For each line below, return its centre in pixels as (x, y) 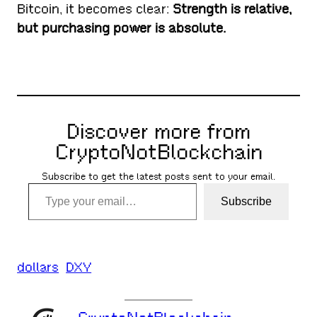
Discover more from (158, 131)
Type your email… (47, 182)
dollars (38, 267)
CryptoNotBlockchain (158, 152)
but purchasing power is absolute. (122, 28)
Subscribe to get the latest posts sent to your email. (158, 176)
